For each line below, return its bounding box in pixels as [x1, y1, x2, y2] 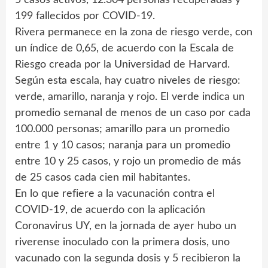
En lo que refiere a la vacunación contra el [15, 188, 215, 200]
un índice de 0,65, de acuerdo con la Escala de [15, 43, 234, 54]
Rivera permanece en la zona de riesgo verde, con [15, 27, 252, 38]
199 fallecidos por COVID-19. [15, 11, 155, 22]
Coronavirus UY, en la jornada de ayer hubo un [15, 221, 236, 232]
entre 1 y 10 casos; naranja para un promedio [15, 140, 230, 151]
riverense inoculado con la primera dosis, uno [15, 237, 230, 248]
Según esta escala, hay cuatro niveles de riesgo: [15, 75, 240, 87]
